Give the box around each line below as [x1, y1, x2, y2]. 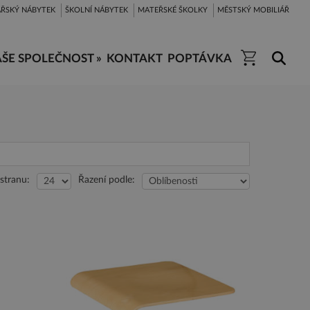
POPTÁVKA [167, 53, 232, 64]
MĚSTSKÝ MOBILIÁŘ [217, 6, 289, 14]
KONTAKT [107, 53, 163, 64]
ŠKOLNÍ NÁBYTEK [65, 6, 128, 14]
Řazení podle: [78, 175, 135, 185]
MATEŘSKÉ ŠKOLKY [138, 6, 208, 14]
